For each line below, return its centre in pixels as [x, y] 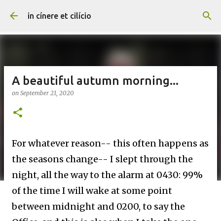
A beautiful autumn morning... [95, 81]
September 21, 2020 [47, 93]
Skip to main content [110, 12]
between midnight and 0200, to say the [98, 206]
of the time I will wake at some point [92, 191]
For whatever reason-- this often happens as [110, 143]
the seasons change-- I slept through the [102, 159]
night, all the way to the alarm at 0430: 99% [107, 175]
